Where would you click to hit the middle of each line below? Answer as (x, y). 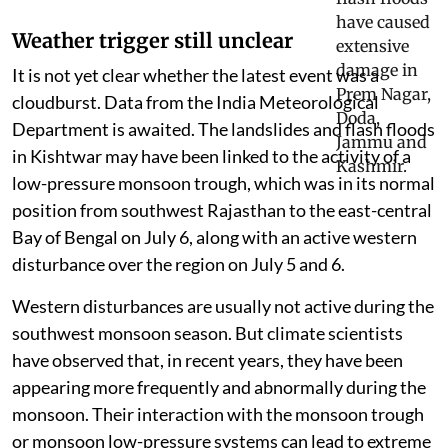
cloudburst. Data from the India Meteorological (195, 141)
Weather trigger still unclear (152, 80)
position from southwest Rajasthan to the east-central (222, 249)
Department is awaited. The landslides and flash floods (223, 168)
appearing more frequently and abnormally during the (219, 426)
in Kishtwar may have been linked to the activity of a (211, 195)
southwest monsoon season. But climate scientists (207, 372)
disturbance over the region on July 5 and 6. (178, 303)
